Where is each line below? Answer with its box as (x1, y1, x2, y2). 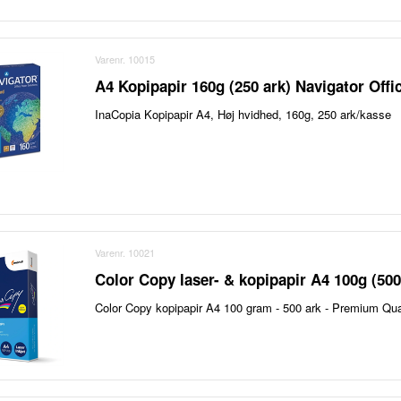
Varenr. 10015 (95, 51, 156, 66)
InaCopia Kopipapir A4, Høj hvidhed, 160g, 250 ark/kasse (95, 105, 392, 123)
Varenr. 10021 (95, 245, 156, 260)
